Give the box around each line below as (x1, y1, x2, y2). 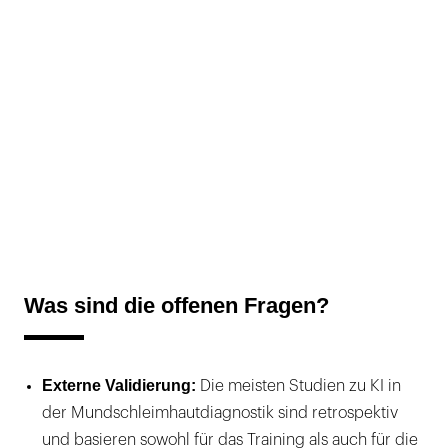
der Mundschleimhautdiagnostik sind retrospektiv (42, 404, 398, 421)
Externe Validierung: (42, 376, 200, 394)
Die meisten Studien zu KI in (200, 377, 401, 394)
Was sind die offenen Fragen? (24, 292, 329, 318)
